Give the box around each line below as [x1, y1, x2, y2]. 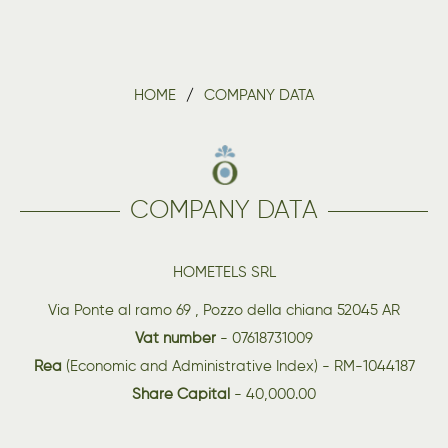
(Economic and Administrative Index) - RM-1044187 [61, 358, 415, 374]
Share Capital [132, 386, 230, 402]
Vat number [135, 330, 220, 346]
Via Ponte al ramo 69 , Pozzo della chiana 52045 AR [48, 302, 400, 318]
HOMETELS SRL [172, 264, 276, 280]
